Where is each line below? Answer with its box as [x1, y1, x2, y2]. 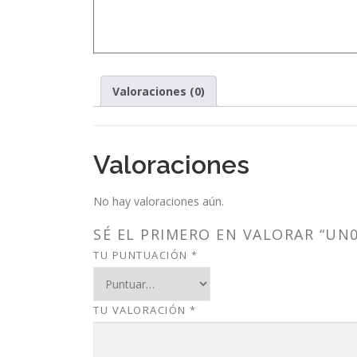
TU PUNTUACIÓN [93, 247, 191, 262]
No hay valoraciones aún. [93, 193, 224, 209]
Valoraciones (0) [112, 84, 205, 100]
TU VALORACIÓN [93, 302, 190, 317]
